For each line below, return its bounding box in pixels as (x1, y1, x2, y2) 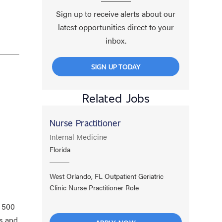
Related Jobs (82, 89, 150, 106)
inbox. (105, 34, 126, 46)
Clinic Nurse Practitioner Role (50, 182, 139, 192)
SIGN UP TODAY (91, 61, 141, 71)
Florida (50, 144, 71, 154)
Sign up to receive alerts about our (56, 7, 175, 19)
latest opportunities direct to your (57, 21, 174, 33)
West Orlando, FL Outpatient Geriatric (50, 170, 164, 181)
